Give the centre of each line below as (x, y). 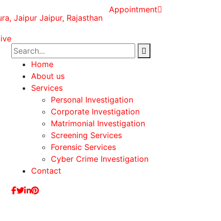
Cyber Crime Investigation (100, 159)
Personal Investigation (92, 100)
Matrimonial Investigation (98, 123)
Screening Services (86, 135)
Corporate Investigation (95, 111)
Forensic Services (83, 147)
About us (48, 76)
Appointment (133, 9)
